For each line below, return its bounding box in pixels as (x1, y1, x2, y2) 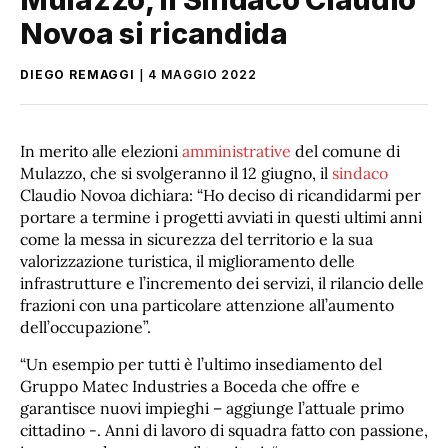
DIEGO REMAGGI (20, 66, 135, 82)
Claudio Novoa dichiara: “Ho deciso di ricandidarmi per (20, 184, 421, 205)
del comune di (295, 140, 400, 161)
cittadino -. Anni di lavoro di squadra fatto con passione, (20, 420, 428, 441)
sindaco (332, 162, 388, 183)
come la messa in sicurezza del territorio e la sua (20, 228, 373, 249)
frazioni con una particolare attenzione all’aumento (20, 294, 394, 315)
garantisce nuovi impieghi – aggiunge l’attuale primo (20, 398, 404, 419)
